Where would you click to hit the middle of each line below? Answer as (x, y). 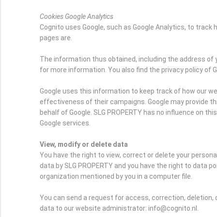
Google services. (65, 123)
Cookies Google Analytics (77, 17)
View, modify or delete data (84, 145)
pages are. (56, 38)
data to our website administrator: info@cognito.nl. (119, 209)
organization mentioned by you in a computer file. (116, 177)
